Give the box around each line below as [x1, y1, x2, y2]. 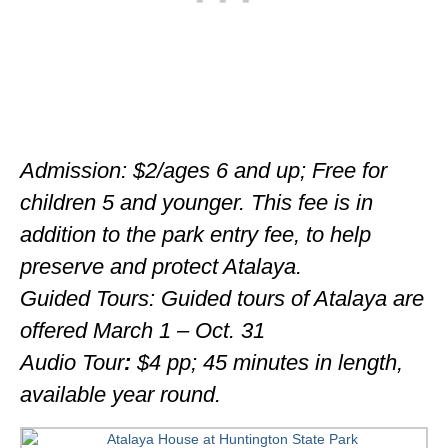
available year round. [20, 381, 221, 407]
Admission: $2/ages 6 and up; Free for [20, 157, 387, 183]
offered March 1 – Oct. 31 [20, 317, 265, 343]
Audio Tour [20, 349, 124, 375]
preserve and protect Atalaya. [20, 253, 302, 279]
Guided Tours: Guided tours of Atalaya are [20, 285, 424, 311]
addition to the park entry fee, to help [20, 221, 371, 247]
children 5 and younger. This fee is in [20, 189, 373, 215]
